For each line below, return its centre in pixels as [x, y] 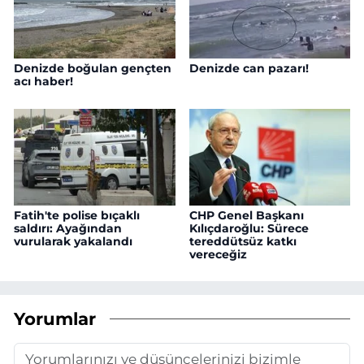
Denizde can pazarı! [249, 68]
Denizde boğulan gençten [93, 68]
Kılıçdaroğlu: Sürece [249, 228]
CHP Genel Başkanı [246, 215]
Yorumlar [55, 319]
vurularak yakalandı [73, 241]
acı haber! [43, 81]
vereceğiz [218, 254]
